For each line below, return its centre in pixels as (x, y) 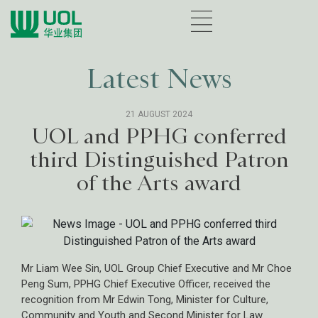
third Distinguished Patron (159, 159)
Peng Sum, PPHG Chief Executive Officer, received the (146, 284)
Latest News (159, 79)
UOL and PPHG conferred (159, 136)
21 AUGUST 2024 (159, 114)
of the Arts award (159, 183)
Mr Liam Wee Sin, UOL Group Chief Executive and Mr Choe (157, 268)
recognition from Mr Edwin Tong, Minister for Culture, (145, 300)
